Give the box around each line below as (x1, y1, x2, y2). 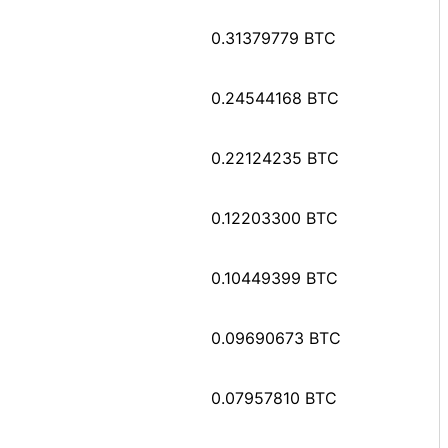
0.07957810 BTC (211, 387, 337, 408)
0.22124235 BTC (211, 147, 339, 168)
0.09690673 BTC (211, 327, 341, 348)
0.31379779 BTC (211, 27, 336, 48)
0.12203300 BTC (211, 207, 338, 228)
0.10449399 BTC (211, 267, 338, 288)
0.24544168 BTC (211, 87, 339, 108)
